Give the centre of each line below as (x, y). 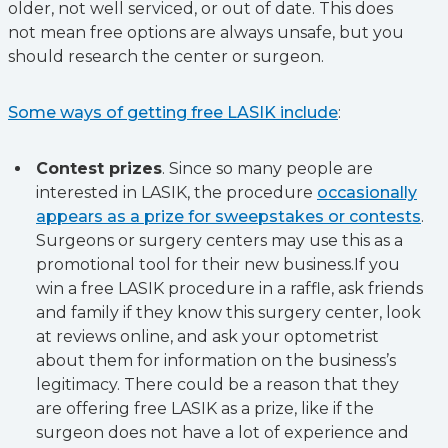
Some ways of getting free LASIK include (173, 112)
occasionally (367, 192)
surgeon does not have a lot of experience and (222, 432)
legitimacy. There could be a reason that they (217, 384)
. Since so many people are (267, 168)
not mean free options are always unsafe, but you (206, 32)
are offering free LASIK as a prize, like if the (205, 408)
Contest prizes (99, 168)
